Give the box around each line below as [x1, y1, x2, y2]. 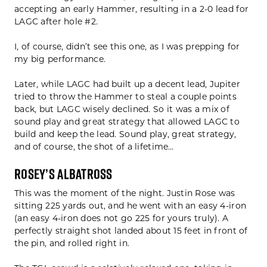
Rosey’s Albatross [14, 167, 113, 182]
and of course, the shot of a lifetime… [14, 141, 174, 153]
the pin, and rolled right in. [14, 238, 130, 249]
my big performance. [14, 54, 106, 65]
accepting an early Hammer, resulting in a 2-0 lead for [14, 4, 249, 15]
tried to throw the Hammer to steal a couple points [14, 91, 237, 103]
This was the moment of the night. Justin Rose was [14, 188, 235, 199]
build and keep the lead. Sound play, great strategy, [14, 129, 237, 140]
